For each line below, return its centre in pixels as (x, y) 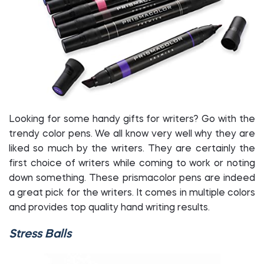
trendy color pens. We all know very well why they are (132, 134)
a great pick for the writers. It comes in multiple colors (132, 193)
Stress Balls (40, 235)
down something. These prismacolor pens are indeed (132, 179)
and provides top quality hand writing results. (110, 208)
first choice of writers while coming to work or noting (132, 164)
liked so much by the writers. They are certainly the (132, 149)
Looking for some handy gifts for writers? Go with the (132, 120)
